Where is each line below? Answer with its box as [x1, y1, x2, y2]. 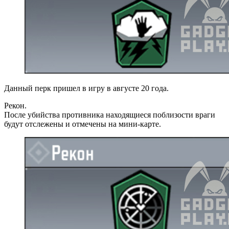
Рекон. [4, 101, 27, 110]
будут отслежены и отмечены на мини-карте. [4, 119, 161, 128]
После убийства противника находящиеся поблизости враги [4, 110, 215, 119]
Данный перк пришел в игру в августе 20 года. [4, 83, 169, 93]
